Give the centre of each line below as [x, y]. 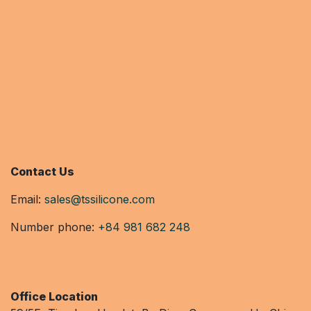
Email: [27, 199]
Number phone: [54, 227]
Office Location [54, 296]
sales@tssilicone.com [100, 199]
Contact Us [42, 171]
